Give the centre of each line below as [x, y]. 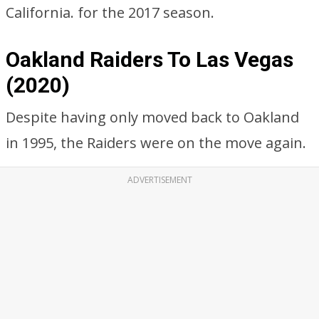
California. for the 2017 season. [110, 12]
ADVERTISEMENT [159, 180]
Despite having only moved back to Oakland [152, 117]
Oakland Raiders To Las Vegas [150, 59]
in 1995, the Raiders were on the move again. [156, 143]
